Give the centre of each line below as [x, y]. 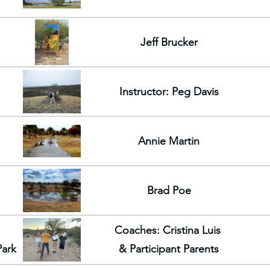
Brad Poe [169, 190]
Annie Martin [169, 141]
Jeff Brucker [169, 42]
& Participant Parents [169, 249]
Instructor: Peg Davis [169, 91]
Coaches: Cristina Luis [169, 230]
